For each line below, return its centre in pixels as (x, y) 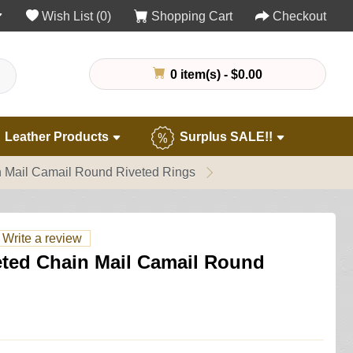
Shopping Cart (192, 16)
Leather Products (57, 137)
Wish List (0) (76, 16)
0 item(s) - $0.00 (214, 74)
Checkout (299, 16)
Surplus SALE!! (226, 137)
